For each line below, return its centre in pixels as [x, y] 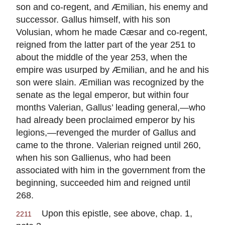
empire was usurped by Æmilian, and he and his [113, 70]
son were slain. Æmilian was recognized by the [110, 82]
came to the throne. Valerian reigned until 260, [108, 145]
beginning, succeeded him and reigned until [103, 183]
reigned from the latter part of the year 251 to [106, 45]
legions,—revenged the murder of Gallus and [106, 133]
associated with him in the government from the [111, 170]
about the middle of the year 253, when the [102, 57]
